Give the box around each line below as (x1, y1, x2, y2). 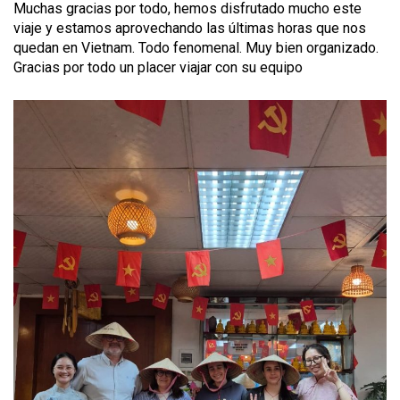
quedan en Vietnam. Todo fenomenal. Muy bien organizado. (13, 39, 379, 56)
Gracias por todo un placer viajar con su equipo (13, 59, 303, 76)
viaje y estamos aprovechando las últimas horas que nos (13, 20, 366, 37)
